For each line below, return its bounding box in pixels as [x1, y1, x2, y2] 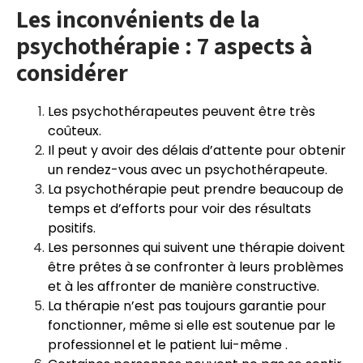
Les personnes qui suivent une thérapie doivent [48, 238, 345, 257]
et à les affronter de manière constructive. [48, 277, 319, 296]
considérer [16, 56, 128, 88]
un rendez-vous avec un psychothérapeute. [48, 160, 327, 179]
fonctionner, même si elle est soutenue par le [48, 316, 335, 335]
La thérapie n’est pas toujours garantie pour [48, 297, 327, 315]
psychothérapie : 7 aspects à [16, 29, 313, 62]
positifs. [48, 219, 96, 237]
